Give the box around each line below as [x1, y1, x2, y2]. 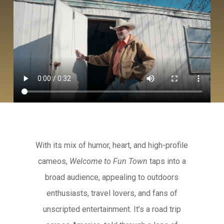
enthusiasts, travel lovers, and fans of [46, 188, 177, 198]
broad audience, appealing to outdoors [45, 172, 179, 182]
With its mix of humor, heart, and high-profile [35, 140, 188, 150]
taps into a [147, 156, 186, 166]
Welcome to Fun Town [69, 156, 147, 166]
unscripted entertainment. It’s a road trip [42, 204, 181, 214]
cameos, [37, 156, 69, 166]
